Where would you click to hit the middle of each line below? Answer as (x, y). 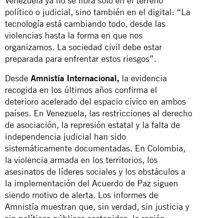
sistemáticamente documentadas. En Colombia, (95, 148)
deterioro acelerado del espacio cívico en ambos (95, 101)
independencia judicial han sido (65, 136)
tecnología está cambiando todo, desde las (85, 23)
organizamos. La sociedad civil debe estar (83, 47)
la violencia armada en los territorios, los (81, 160)
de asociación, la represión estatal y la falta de (92, 125)
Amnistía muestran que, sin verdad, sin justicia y (97, 206)
